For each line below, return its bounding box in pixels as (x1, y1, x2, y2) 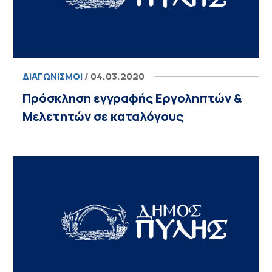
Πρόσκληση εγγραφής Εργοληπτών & (22, 90, 243, 106)
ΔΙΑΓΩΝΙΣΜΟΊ (22, 70, 83, 83)
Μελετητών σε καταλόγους (22, 108, 184, 124)
